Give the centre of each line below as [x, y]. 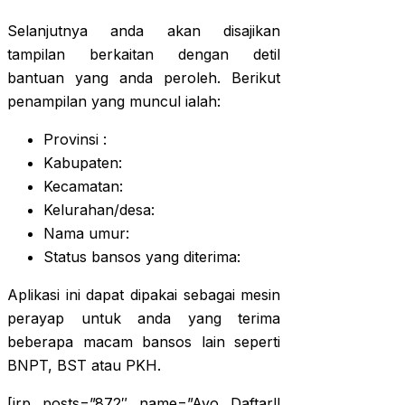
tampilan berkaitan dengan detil [144, 55]
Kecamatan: [83, 187]
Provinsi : [75, 140]
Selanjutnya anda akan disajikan [144, 31]
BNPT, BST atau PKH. [84, 366]
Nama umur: [86, 234]
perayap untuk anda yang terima [144, 319]
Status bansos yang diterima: [142, 257]
